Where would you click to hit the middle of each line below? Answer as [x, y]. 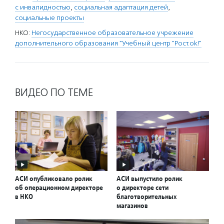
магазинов [132, 206]
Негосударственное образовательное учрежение [112, 33]
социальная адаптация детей [121, 7]
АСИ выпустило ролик [149, 179]
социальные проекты [49, 18]
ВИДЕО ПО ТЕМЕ [54, 92]
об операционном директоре [59, 188]
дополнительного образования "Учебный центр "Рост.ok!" [108, 43]
